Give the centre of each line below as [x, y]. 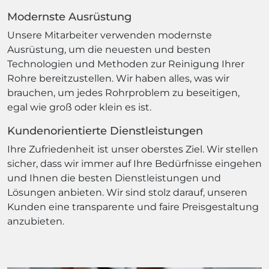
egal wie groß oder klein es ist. [79, 107]
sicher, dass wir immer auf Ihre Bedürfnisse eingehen [134, 164]
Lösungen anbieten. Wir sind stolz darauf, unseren [127, 192]
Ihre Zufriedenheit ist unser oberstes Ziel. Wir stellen [133, 149]
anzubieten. [36, 221]
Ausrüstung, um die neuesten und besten [109, 50]
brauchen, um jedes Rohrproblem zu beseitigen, [123, 93]
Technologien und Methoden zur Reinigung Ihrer [126, 64]
